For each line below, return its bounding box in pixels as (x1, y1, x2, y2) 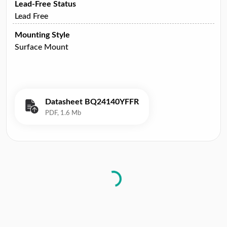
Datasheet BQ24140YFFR (45, 97, 139, 106)
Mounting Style (15, 30, 70, 39)
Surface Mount (15, 43, 68, 51)
